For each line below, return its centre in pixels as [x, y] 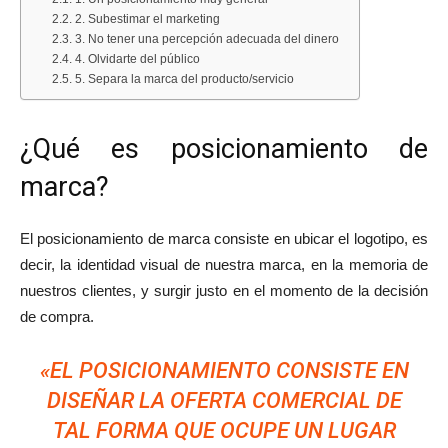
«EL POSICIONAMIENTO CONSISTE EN [224, 370]
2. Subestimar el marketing [147, 19]
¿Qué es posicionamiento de [224, 149]
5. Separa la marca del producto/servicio [184, 79]
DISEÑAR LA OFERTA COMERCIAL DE [224, 400]
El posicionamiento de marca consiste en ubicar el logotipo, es [224, 238]
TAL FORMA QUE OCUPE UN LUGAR [224, 430]
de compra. [57, 316]
